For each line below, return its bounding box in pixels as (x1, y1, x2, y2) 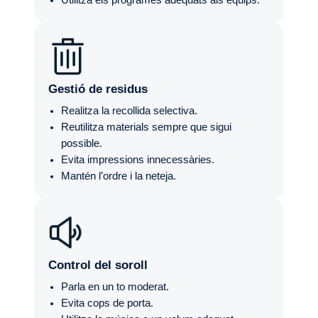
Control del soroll (48, 258, 148, 272)
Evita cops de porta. (61, 297, 153, 309)
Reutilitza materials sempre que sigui (61, 121, 231, 133)
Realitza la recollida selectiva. (61, 105, 197, 116)
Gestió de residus (48, 82, 148, 96)
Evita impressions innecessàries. (61, 154, 214, 165)
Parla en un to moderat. (61, 281, 169, 292)
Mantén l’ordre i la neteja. (61, 170, 176, 182)
